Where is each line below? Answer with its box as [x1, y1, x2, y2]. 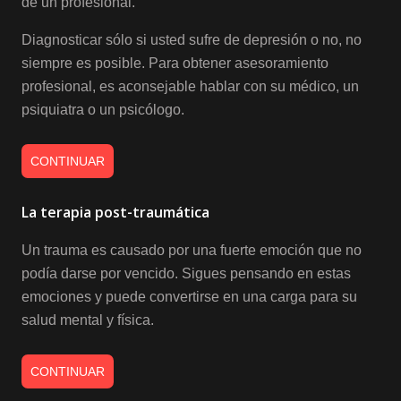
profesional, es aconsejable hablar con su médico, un [21, 78, 359, 94]
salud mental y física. [21, 311, 154, 328]
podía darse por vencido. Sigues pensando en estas [21, 265, 351, 281]
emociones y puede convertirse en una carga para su [21, 288, 357, 304]
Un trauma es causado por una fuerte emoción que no [21, 242, 362, 258]
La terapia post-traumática [21, 201, 209, 222]
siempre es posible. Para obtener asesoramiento [21, 55, 328, 71]
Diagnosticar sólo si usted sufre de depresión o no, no [21, 31, 362, 47]
